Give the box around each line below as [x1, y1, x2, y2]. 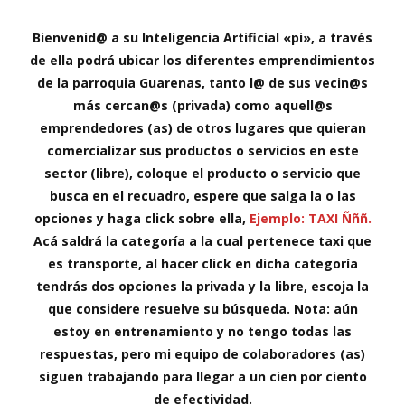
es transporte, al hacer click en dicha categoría [47, 255, 358, 272]
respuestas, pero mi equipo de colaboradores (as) [40, 345, 365, 363]
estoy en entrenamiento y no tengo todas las [53, 323, 352, 340]
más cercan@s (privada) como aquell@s [72, 97, 333, 114]
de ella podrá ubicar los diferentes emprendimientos [30, 52, 375, 69]
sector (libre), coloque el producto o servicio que [44, 165, 361, 182]
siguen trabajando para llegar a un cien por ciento [38, 368, 367, 385]
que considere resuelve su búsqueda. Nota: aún [47, 300, 358, 317]
